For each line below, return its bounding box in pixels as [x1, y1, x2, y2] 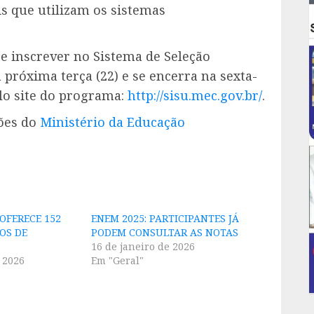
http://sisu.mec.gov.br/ [128, 86, 262, 104]
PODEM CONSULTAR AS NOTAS [91, 225, 239, 239]
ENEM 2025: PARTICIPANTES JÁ [91, 211, 240, 225]
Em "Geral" [91, 253, 144, 267]
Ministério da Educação [40, 113, 189, 130]
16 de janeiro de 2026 [91, 239, 196, 253]
